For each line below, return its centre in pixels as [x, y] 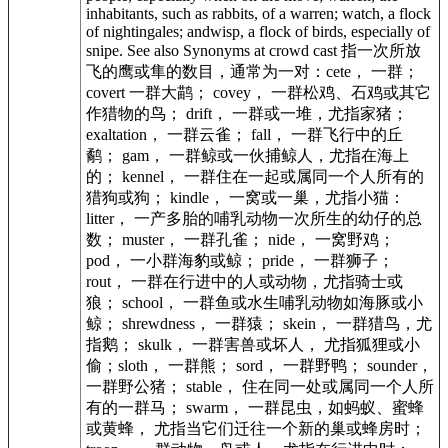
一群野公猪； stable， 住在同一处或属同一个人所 [260, 386]
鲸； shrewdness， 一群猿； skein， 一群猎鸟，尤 [259, 323]
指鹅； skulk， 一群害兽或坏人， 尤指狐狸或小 [253, 344]
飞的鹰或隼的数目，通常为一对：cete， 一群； [252, 71]
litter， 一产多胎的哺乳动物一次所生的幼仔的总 [254, 218]
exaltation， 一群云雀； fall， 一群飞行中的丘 [244, 134]
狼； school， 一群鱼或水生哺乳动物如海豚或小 [254, 302]
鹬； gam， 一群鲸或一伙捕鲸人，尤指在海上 [247, 155]
